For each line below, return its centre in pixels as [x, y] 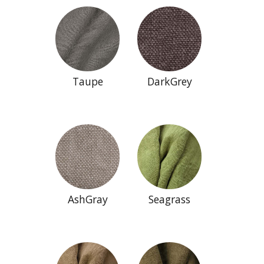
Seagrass [170, 199]
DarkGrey [169, 81]
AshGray [88, 199]
